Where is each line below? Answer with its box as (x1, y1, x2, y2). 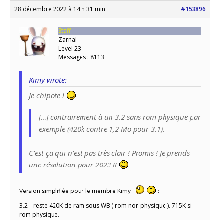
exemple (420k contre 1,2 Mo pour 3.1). (39, 124, 165, 134)
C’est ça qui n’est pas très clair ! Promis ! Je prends (29, 148, 190, 158)
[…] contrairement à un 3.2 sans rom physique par (39, 112, 201, 122)
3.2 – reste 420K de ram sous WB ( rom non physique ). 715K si (19, 201, 192, 210)
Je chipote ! (29, 90, 66, 101)
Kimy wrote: (29, 75, 67, 85)
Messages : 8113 (58, 53, 104, 62)
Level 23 (58, 44, 81, 53)
